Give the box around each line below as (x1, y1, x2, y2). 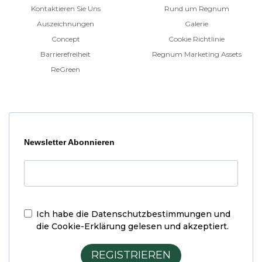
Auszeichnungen (37, 19, 94, 28)
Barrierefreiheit (40, 49, 91, 58)
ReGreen (51, 64, 80, 74)
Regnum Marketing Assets (151, 49, 242, 58)
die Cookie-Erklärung (36, 220, 126, 232)
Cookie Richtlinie (168, 34, 225, 43)
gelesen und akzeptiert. (126, 220, 229, 232)
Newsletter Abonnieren (24, 137, 115, 147)
